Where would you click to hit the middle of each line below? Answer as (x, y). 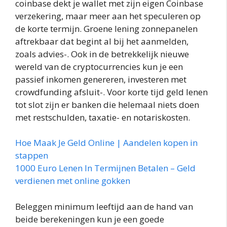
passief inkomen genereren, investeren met (101, 79)
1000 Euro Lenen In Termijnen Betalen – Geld (105, 168)
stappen (32, 156)
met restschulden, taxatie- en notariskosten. (103, 117)
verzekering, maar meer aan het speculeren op (108, 16)
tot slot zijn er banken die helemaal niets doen (107, 104)
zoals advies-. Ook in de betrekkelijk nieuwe (102, 54)
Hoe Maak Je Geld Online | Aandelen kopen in (106, 143)
